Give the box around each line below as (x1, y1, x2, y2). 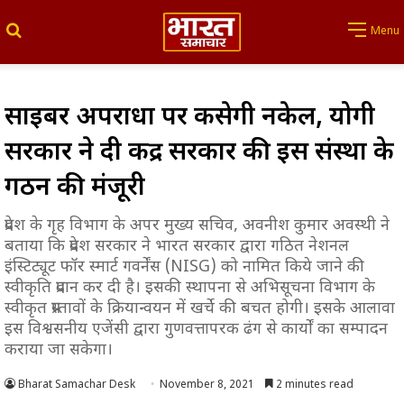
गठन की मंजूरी (5, 171, 145, 205)
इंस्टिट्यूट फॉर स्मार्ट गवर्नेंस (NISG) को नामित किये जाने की (5, 256, 364, 278)
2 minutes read (273, 377, 353, 392)
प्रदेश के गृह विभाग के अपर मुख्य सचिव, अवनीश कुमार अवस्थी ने (5, 215, 390, 236)
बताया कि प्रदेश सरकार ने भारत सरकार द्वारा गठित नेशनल (5, 235, 349, 257)
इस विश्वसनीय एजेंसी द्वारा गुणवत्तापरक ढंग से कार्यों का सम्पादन (5, 318, 388, 340)
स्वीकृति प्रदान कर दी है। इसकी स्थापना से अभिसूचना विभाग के (5, 277, 375, 298)
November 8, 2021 (160, 377, 254, 392)
